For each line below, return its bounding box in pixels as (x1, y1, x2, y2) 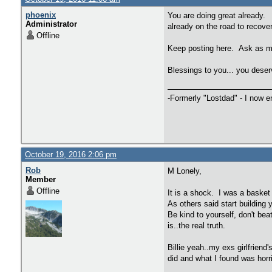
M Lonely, (168, 166, 202, 175)
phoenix (25, 10, 56, 19)
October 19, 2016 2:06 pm (25, 150, 117, 159)
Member (25, 175, 56, 184)
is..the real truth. (168, 221, 225, 230)
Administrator (25, 19, 77, 29)
